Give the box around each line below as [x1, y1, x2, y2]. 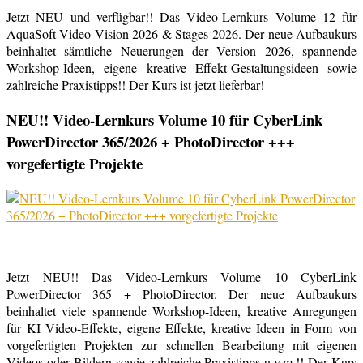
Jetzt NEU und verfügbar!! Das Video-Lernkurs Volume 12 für [6, 8, 357, 26]
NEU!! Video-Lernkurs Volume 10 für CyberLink [6, 108, 322, 130]
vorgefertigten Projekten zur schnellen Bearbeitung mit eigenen [6, 335, 357, 353]
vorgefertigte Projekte [6, 152, 143, 174]
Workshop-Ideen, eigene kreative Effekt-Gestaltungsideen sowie [6, 59, 357, 77]
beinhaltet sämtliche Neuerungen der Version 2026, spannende [6, 42, 357, 60]
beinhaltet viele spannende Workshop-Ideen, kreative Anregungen [6, 301, 357, 319]
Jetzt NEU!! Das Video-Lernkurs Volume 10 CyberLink [6, 267, 357, 285]
